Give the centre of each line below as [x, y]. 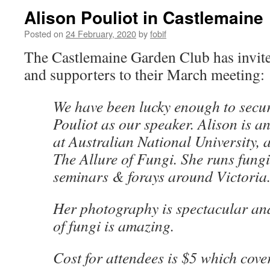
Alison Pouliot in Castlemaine [144, 17]
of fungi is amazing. [114, 225]
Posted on [44, 33]
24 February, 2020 [101, 33]
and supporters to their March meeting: [144, 74]
